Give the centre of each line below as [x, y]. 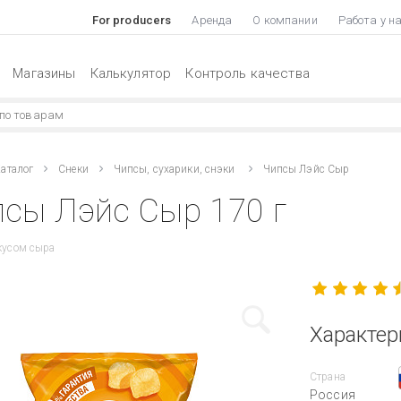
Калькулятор [131, 73]
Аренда [212, 20]
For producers [132, 20]
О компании [285, 20]
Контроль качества [247, 73]
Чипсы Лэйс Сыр [306, 169]
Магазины [44, 73]
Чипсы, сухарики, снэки [175, 169]
